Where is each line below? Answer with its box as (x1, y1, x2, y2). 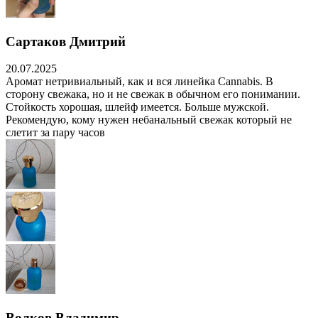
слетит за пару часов (6, 126, 105, 139)
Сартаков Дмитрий (6, 33, 126, 49)
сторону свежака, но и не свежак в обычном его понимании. (6, 88, 300, 101)
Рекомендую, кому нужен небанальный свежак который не (6, 114, 292, 126)
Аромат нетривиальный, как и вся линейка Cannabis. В (6, 75, 273, 88)
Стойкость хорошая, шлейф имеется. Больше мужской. (6, 101, 269, 114)
